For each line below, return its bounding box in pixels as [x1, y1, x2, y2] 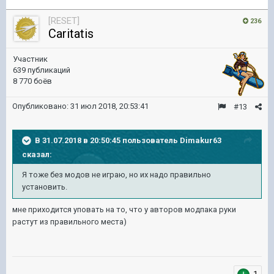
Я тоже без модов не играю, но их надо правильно [22, 170, 211, 179]
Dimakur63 [180, 135, 221, 145]
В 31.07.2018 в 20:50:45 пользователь [35, 135, 180, 145]
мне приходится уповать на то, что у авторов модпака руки [12, 205, 236, 214]
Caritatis [48, 26, 94, 41]
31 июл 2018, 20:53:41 [70, 102, 149, 111]
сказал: [22, 150, 52, 159]
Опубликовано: [12, 102, 70, 111]
